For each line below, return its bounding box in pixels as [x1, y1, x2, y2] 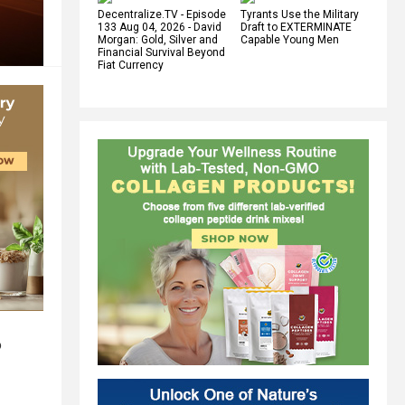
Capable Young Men [240, 33, 339, 46]
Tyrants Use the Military [240, 7, 359, 21]
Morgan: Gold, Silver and [98, 33, 218, 46]
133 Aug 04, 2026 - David [98, 20, 221, 33]
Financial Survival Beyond [98, 45, 225, 59]
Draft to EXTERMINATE [240, 20, 352, 33]
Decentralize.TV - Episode [98, 7, 226, 21]
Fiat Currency [98, 58, 164, 71]
